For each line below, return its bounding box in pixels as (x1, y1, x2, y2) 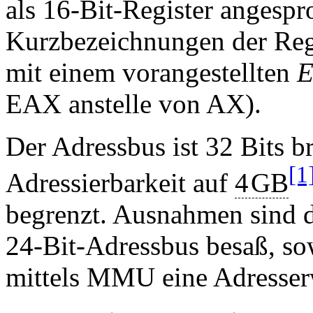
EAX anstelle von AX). (6, 88, 261, 119)
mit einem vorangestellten (6, 57, 297, 87)
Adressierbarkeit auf (6, 167, 235, 198)
